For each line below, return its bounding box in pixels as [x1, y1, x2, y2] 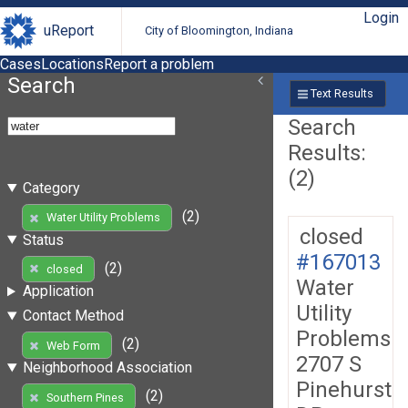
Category [22, 178, 80, 197]
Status [22, 230, 64, 249]
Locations [41, 55, 104, 73]
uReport [44, 22, 94, 40]
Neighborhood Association [22, 359, 192, 377]
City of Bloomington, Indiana [145, 24, 294, 38]
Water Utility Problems [46, 210, 160, 225]
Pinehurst [296, 376, 392, 403]
